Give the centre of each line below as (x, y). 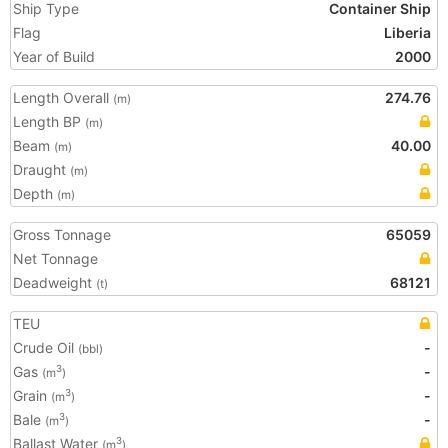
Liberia (407, 32)
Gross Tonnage (62, 234)
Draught (41, 169)
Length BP (49, 121)
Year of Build (54, 56)
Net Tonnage (55, 258)
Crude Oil (45, 347)
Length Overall (63, 97)
